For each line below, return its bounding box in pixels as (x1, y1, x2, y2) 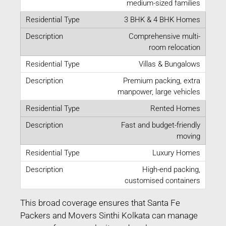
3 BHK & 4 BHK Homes (124, 15, 200, 24)
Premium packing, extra (123, 76, 200, 85)
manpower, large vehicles (118, 87, 200, 96)
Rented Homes (150, 103, 200, 113)
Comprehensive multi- (129, 31, 200, 41)
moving (177, 131, 200, 141)
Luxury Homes (152, 148, 200, 157)
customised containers (125, 176, 200, 185)
